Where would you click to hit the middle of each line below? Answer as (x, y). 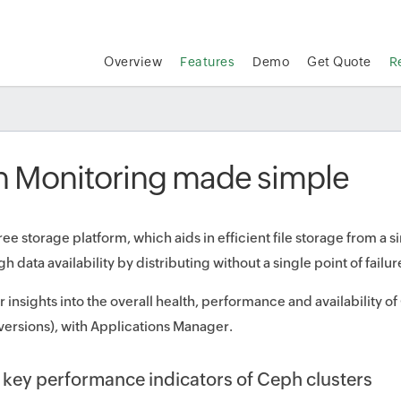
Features (208, 62)
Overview (133, 62)
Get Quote (339, 62)
